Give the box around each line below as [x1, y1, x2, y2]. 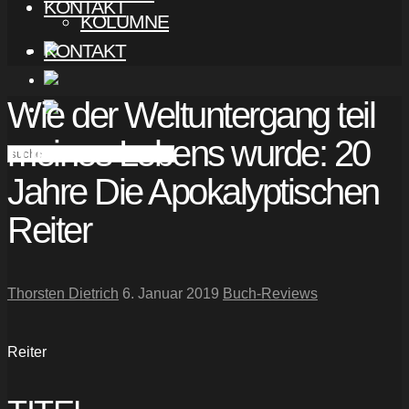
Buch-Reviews [223, 286, 318, 302]
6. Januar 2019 [122, 286, 219, 302]
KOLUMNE [80, 11, 169, 32]
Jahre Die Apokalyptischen [7, 172, 379, 213]
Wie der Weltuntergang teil [7, 95, 374, 136]
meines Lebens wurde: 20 [7, 133, 370, 174]
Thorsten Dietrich [7, 286, 119, 302]
